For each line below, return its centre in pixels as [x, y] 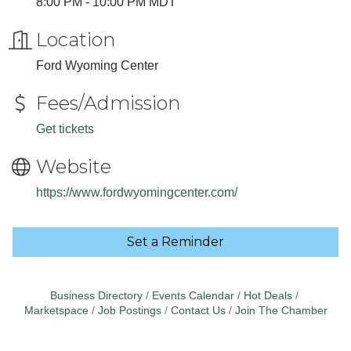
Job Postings [129, 311]
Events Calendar [193, 296]
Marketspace [56, 311]
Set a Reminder [175, 242]
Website [74, 167]
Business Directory [96, 296]
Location [76, 40]
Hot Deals [268, 296]
